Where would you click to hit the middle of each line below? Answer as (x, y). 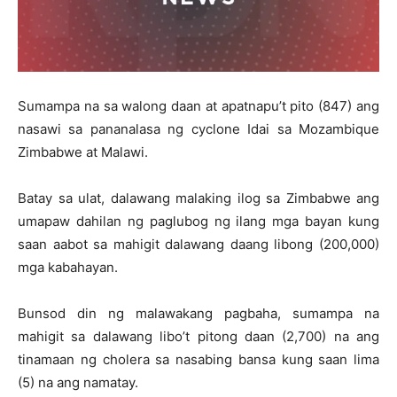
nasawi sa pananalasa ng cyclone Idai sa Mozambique (198, 129)
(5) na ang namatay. (78, 383)
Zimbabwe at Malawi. (83, 152)
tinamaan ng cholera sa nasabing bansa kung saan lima (198, 360)
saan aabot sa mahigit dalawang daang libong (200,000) (198, 245)
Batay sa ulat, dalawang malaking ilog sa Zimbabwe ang (198, 198)
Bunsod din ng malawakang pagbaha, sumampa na (198, 314)
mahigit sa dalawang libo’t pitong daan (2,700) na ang (198, 337)
